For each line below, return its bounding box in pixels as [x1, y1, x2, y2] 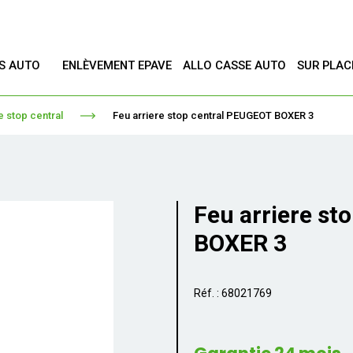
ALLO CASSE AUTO [183, 58, 287, 72]
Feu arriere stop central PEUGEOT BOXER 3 [112, 110, 314, 121]
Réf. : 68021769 [193, 287, 272, 299]
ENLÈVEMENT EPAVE [62, 58, 173, 72]
